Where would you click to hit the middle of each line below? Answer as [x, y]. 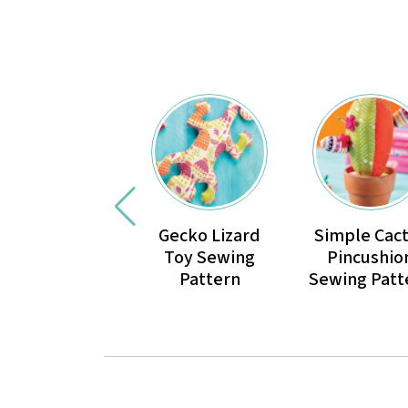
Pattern [209, 280]
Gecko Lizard [210, 236]
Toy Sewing [210, 258]
